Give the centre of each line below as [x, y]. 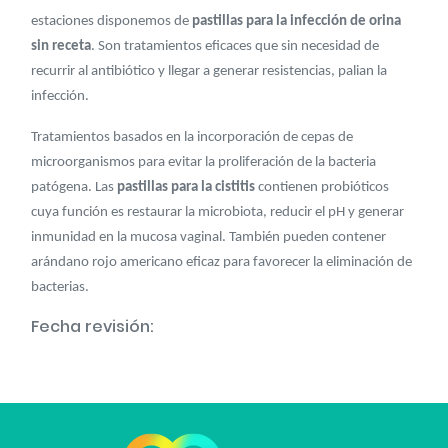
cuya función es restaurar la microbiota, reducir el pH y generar [217, 212]
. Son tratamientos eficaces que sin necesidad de [235, 46]
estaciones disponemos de [111, 21]
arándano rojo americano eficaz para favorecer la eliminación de [221, 262]
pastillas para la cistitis [186, 187]
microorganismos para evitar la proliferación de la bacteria [203, 162]
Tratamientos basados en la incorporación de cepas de [192, 137]
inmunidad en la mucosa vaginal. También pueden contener [208, 237]
